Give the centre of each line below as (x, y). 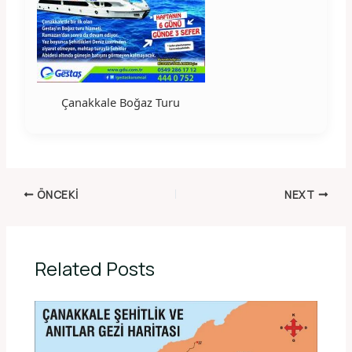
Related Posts (95, 269)
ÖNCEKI (56, 194)
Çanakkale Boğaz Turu (121, 102)
